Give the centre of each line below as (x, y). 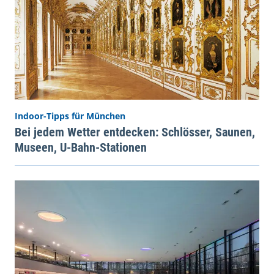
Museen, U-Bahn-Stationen (81, 148)
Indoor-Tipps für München (70, 116)
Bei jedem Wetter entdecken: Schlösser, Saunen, (135, 132)
